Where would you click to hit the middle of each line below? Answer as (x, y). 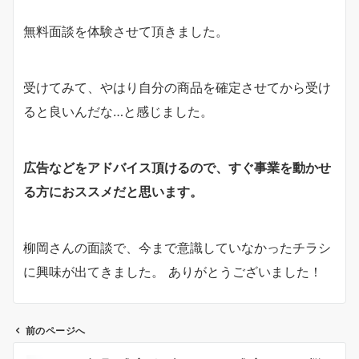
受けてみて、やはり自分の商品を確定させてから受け (177, 87)
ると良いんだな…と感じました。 (118, 111)
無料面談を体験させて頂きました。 (126, 31)
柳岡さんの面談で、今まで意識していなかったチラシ (177, 247)
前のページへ (56, 331)
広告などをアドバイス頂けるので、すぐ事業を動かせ (177, 167)
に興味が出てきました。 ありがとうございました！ (173, 271)
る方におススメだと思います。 (113, 191)
